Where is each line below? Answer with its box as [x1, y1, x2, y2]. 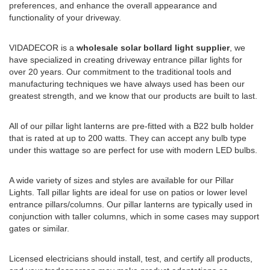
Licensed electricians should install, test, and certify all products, [9, 253, 253, 263]
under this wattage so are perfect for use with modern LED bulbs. [9, 145, 257, 155]
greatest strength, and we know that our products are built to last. [9, 90, 257, 101]
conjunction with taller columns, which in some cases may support [9, 211, 259, 221]
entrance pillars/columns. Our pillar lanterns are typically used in [9, 199, 253, 209]
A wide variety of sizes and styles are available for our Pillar [9, 175, 234, 185]
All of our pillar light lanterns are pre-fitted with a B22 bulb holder [9, 121, 254, 131]
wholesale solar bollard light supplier [77, 42, 230, 52]
